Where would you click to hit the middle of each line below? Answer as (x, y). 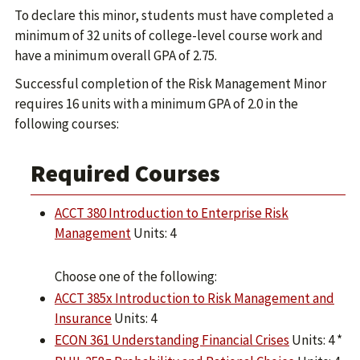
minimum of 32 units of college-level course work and (169, 35)
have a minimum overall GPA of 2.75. (116, 55)
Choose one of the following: (136, 276)
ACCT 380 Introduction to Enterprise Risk (172, 213)
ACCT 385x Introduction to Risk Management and (194, 298)
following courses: (67, 124)
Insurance (83, 318)
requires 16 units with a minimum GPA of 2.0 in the (156, 104)
